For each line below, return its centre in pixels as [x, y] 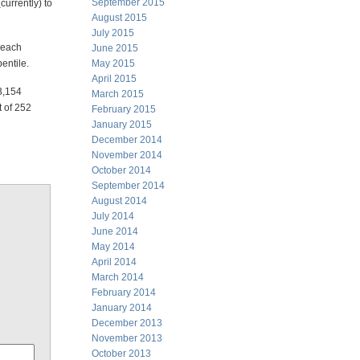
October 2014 [121, 170]
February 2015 [124, 109]
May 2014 [113, 247]
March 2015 [118, 94]
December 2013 [127, 323]
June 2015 [115, 48]
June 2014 [115, 231]
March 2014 [118, 277]
